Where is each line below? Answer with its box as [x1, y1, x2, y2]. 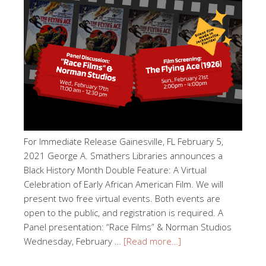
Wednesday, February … [24, 235, 123, 247]
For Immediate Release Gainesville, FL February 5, [24, 135, 223, 147]
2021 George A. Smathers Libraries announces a [24, 149, 223, 161]
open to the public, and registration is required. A [24, 206, 223, 218]
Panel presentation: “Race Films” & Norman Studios [24, 220, 232, 233]
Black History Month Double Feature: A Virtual [24, 163, 207, 176]
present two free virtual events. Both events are [24, 192, 220, 204]
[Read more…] [123, 235, 181, 247]
